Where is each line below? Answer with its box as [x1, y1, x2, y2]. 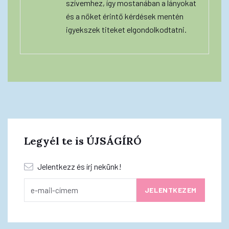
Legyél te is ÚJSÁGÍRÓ [24, 134, 142, 147]
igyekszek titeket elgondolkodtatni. [66, 24, 187, 34]
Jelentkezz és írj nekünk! [36, 161, 122, 171]
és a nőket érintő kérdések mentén [66, 11, 184, 21]
